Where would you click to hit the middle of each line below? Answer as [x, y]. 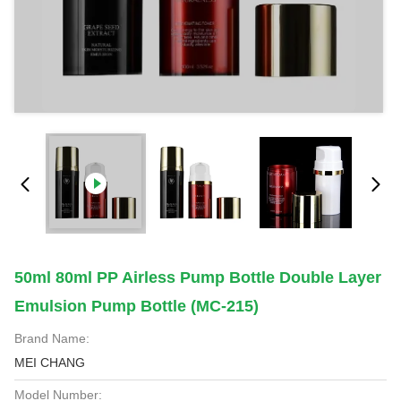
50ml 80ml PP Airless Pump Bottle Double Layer [198, 277]
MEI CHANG [50, 363]
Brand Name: [52, 338]
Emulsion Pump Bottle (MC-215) [137, 306]
